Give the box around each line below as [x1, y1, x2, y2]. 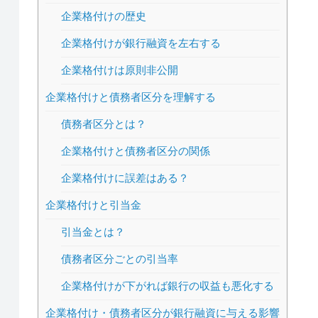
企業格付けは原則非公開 [61, 64, 179, 76]
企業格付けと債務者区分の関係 [61, 145, 211, 157]
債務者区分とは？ [61, 118, 147, 130]
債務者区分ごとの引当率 [61, 253, 179, 265]
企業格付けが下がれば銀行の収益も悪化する [61, 280, 275, 292]
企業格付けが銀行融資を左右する [61, 37, 221, 49]
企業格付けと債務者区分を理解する [45, 91, 216, 103]
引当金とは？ [61, 226, 126, 238]
